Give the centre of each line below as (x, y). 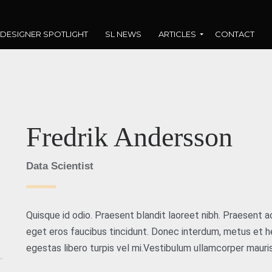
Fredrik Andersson (129, 137)
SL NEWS (123, 34)
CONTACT (235, 34)
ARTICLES (177, 34)
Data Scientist (59, 166)
